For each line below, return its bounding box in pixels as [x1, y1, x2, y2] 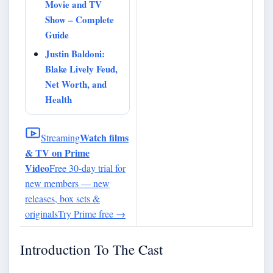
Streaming [41, 130, 80, 144]
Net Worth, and [45, 77, 107, 91]
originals [25, 207, 58, 220]
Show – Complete [45, 12, 114, 26]
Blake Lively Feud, [45, 62, 118, 76]
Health [45, 92, 72, 106]
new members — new [25, 176, 110, 190]
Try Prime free [58, 207, 116, 220]
